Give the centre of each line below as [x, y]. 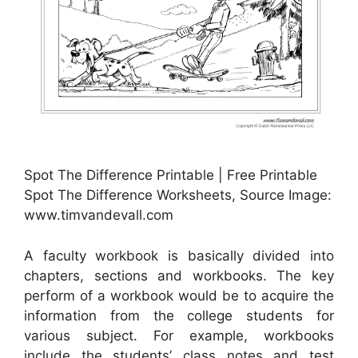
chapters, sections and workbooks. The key [179, 275]
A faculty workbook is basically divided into [179, 255]
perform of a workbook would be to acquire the [179, 295]
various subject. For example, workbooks [179, 335]
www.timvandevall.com [99, 215]
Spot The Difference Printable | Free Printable [171, 175]
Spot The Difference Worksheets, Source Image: [178, 195]
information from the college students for [179, 315]
